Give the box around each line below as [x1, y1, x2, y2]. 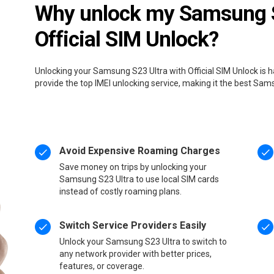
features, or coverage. [59, 261, 145, 271]
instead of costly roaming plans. [59, 186, 182, 196]
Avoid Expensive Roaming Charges [59, 144, 221, 157]
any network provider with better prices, [59, 248, 212, 259]
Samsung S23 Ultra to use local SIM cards [59, 174, 220, 184]
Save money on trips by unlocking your [59, 161, 207, 172]
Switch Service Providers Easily [59, 219, 207, 231]
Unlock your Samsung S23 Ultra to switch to [59, 236, 228, 246]
